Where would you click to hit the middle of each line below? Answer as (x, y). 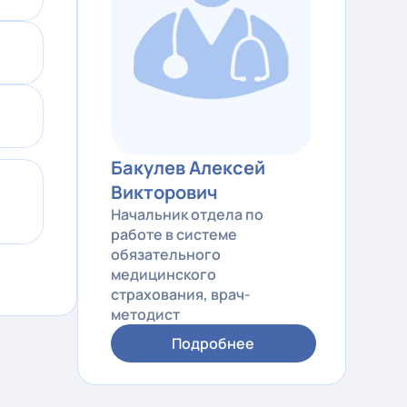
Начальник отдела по (187, 214)
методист (145, 314)
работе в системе (174, 234)
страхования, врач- (180, 294)
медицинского (163, 274)
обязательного (165, 254)
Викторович (164, 192)
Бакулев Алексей (188, 167)
